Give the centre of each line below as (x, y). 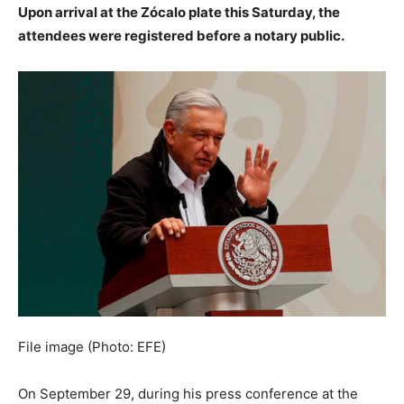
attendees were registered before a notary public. (181, 36)
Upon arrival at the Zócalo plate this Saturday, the (179, 13)
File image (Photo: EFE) (92, 347)
